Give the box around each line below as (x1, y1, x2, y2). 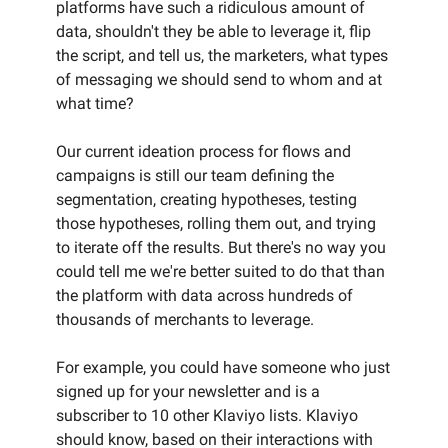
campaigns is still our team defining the (56, 166, 334, 185)
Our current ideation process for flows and (56, 142, 351, 161)
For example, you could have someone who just (56, 358, 390, 377)
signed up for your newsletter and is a (56, 382, 320, 401)
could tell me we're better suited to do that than (56, 262, 385, 281)
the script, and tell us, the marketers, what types (56, 46, 388, 65)
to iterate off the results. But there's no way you (56, 238, 386, 257)
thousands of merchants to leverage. (56, 310, 314, 329)
